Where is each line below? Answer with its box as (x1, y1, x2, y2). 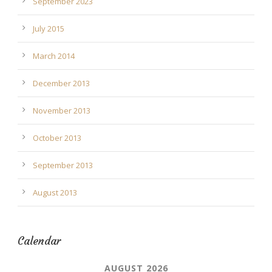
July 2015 (33, 22, 64, 34)
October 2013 (33, 132, 81, 143)
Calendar (18, 233, 61, 248)
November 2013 (33, 104, 90, 116)
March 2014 (33, 50, 75, 61)
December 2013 (33, 77, 90, 89)
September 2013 (33, 159, 93, 171)
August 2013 (33, 186, 77, 198)
